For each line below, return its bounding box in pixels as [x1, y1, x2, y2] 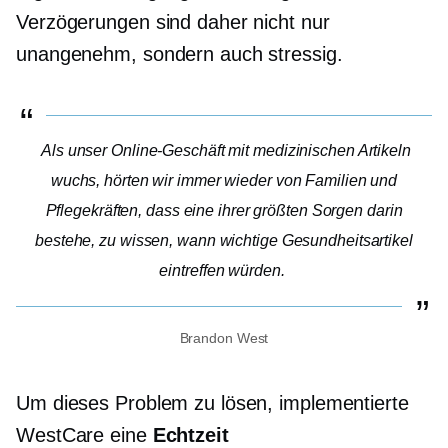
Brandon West [179, 330, 269, 347]
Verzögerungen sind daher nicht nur [16, 11, 330, 34]
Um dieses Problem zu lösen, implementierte [16, 392, 409, 415]
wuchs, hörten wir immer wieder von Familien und [50, 172, 398, 190]
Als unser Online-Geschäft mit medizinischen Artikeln [41, 142, 411, 160]
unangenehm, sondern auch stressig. [16, 43, 343, 66]
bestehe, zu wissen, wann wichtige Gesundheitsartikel [35, 232, 413, 250]
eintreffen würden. [159, 262, 285, 280]
